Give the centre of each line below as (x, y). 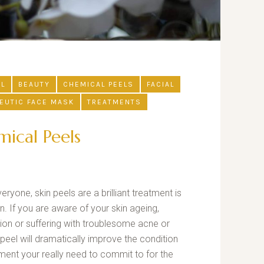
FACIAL (161, 85)
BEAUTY (34, 85)
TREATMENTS (114, 102)
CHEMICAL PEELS (98, 85)
